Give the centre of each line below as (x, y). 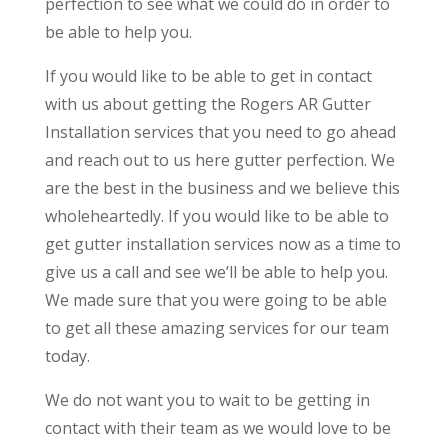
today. (67, 355)
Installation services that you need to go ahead (220, 131)
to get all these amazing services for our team (216, 327)
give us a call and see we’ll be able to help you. (216, 271)
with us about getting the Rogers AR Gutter (207, 103)
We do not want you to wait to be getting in (207, 399)
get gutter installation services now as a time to (222, 243)
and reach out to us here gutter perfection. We (219, 159)
